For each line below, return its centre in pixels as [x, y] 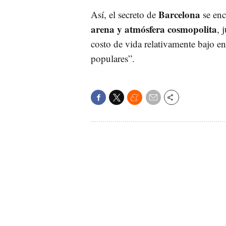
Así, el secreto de [125, 14]
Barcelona [179, 14]
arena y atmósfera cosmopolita [154, 29]
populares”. [113, 58]
